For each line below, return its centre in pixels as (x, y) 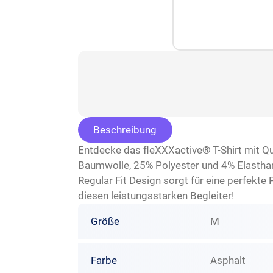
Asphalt (228, 260)
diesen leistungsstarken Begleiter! (156, 196)
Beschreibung (125, 129)
